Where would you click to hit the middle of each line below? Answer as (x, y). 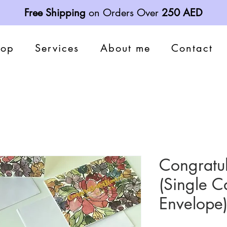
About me (125, 48)
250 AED (182, 13)
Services (57, 48)
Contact (192, 48)
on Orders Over (124, 13)
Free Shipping (55, 13)
